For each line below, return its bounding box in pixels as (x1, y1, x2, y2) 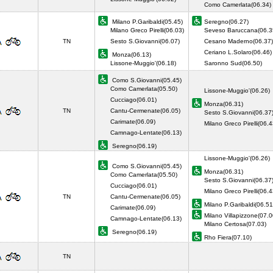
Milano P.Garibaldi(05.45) (110, 18, 183, 25)
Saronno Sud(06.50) (204, 60, 266, 66)
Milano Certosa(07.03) (204, 221, 266, 227)
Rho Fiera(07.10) (204, 234, 255, 241)
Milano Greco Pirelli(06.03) (110, 27, 184, 34)
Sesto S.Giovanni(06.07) (110, 38, 180, 44)
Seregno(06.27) (204, 18, 249, 25)
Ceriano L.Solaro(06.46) (204, 49, 272, 55)
